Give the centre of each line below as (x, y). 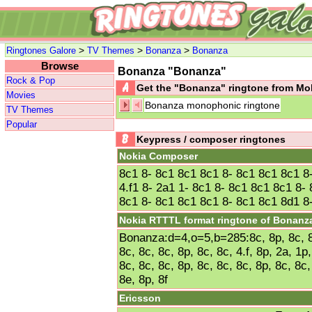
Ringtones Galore (41, 50)
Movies (21, 95)
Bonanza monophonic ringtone (212, 105)
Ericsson (140, 298)
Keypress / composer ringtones (211, 139)
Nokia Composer (158, 156)
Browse (60, 66)
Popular (22, 124)
